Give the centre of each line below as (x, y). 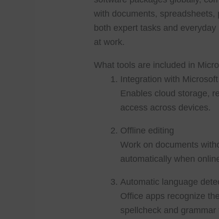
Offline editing (147, 131)
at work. (109, 42)
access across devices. (166, 108)
